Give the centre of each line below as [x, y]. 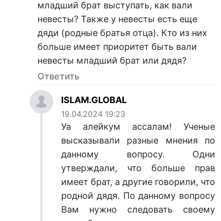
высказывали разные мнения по [138, 141]
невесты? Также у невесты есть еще [117, 19]
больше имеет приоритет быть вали [117, 47]
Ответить [58, 76]
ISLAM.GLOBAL [94, 100]
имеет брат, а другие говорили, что [138, 182]
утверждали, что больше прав [138, 168]
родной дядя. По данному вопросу [138, 196]
